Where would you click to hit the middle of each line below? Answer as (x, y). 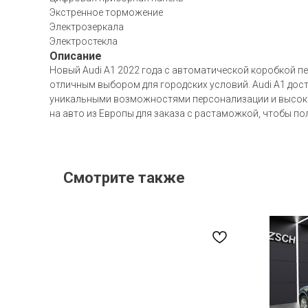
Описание (76, 56)
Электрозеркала (87, 27)
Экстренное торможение (106, 12)
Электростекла (84, 41)
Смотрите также (124, 178)
